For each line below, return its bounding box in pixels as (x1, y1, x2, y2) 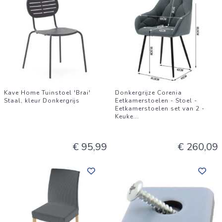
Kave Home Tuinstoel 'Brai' (4, 89, 91, 97)
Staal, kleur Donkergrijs (4, 97, 80, 105)
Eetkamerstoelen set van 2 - (115, 105, 205, 112)
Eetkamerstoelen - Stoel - (115, 97, 197, 105)
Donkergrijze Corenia (115, 89, 182, 97)
